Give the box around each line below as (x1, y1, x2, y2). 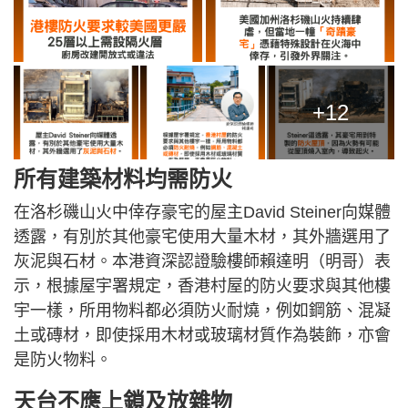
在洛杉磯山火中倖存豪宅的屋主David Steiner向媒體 (14, 203, 391, 222)
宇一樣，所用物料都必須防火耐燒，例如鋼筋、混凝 (14, 301, 391, 321)
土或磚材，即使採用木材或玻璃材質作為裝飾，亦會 (14, 326, 391, 345)
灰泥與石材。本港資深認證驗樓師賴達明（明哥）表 (14, 252, 391, 271)
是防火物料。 (14, 351, 112, 370)
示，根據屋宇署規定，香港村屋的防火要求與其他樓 (14, 277, 391, 296)
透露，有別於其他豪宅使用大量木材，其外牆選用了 (14, 228, 391, 247)
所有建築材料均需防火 (14, 167, 232, 192)
